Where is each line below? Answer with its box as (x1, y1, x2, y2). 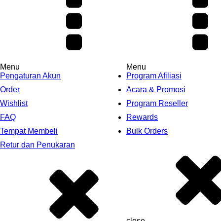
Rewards (126, 113, 158, 121)
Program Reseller (126, 99, 188, 108)
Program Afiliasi (126, 72, 182, 80)
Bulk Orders (126, 127, 168, 135)
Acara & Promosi (126, 85, 185, 94)
